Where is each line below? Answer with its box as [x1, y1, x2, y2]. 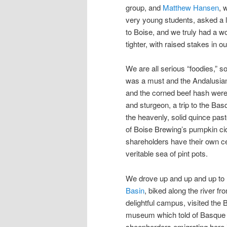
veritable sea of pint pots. [126, 148, 208, 159]
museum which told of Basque [126, 209, 225, 220]
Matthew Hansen [163, 2, 219, 13]
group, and [126, 2, 163, 13]
